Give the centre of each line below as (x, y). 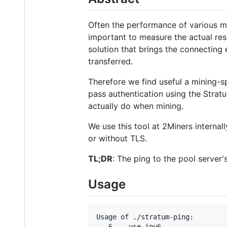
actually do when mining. (136, 106)
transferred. (110, 61)
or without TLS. (118, 138)
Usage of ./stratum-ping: (145, 217)
